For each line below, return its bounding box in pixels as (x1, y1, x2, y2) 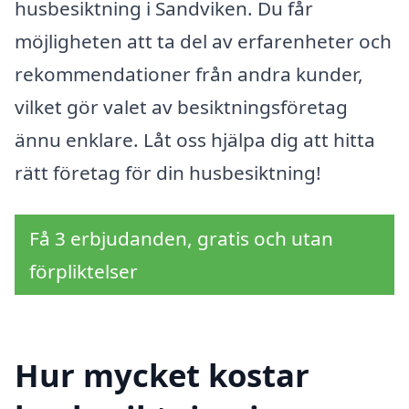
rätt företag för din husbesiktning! (15, 160, 321, 186)
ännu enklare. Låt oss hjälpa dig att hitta (15, 127, 375, 153)
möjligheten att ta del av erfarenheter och (15, 28, 392, 55)
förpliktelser (29, 258, 138, 285)
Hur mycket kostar (15, 352, 309, 396)
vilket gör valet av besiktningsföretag (15, 94, 348, 121)
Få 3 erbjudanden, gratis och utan (29, 225, 333, 252)
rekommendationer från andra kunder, (15, 61, 363, 88)
